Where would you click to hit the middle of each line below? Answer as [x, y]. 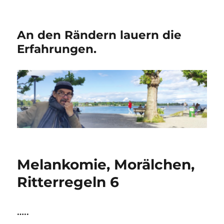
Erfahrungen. [57, 49]
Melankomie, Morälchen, [106, 165]
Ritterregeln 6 [68, 182]
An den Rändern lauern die [99, 35]
